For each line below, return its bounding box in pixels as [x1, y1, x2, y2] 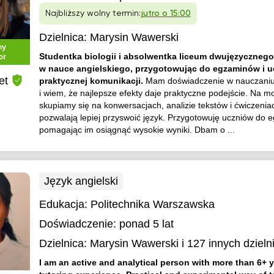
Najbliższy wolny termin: [45, 9, 141, 18]
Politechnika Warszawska [90, 198, 215, 210]
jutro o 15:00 [140, 9, 191, 18]
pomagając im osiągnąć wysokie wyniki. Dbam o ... [39, 125, 235, 135]
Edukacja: [39, 198, 91, 210]
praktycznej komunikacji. [39, 76, 146, 86]
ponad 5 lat [119, 218, 174, 230]
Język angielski [43, 175, 118, 187]
